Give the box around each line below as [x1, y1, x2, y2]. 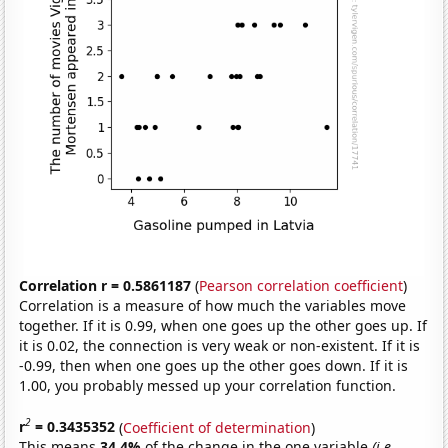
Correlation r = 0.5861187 [19, 275, 192, 295]
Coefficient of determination [123, 417, 312, 437]
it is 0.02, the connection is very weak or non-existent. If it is [19, 335, 421, 355]
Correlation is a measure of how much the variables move [19, 295, 407, 315]
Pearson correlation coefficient [199, 275, 404, 295]
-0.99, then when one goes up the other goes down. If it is [19, 355, 409, 375]
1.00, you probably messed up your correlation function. [19, 375, 397, 395]
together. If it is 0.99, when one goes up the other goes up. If [19, 315, 428, 335]
